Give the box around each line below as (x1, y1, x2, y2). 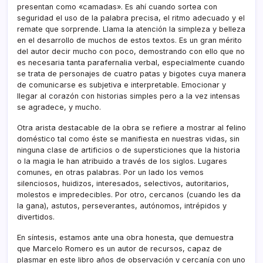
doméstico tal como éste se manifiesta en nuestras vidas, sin (17, 134, 240, 143)
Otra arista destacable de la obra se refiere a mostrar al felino (17, 123, 246, 132)
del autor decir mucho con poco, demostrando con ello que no (17, 46, 245, 56)
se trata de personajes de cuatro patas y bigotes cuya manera (17, 69, 246, 78)
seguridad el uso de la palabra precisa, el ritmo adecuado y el (17, 13, 245, 22)
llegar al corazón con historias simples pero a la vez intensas (17, 91, 240, 100)
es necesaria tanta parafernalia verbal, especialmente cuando (17, 58, 245, 67)
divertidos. (17, 212, 55, 221)
